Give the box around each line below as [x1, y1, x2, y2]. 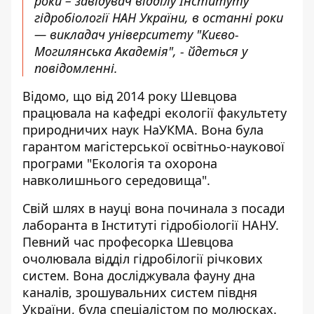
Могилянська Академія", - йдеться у [34, 43, 247, 60]
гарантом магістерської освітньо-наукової [22, 138, 285, 155]
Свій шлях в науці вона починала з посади [22, 200, 285, 217]
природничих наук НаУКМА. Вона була [22, 121, 264, 138]
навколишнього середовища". [22, 172, 210, 189]
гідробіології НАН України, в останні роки [34, 9, 283, 26]
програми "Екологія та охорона [22, 155, 217, 172]
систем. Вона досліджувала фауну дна [22, 267, 255, 284]
